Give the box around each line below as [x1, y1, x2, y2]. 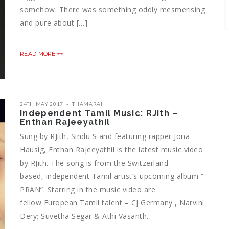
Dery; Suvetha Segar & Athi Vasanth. [20, 211, 149, 221]
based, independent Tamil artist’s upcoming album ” [20, 171, 203, 181]
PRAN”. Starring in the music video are [20, 184, 155, 194]
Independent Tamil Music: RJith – [20, 108, 178, 118]
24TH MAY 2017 [20, 100, 64, 107]
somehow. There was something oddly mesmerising [20, 4, 205, 14]
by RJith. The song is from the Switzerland [20, 157, 168, 168]
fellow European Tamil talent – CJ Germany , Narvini [20, 197, 204, 208]
